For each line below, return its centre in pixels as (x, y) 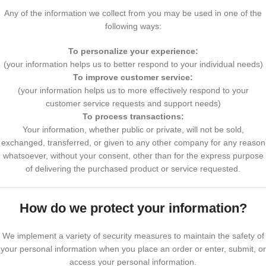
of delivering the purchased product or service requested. (133, 169)
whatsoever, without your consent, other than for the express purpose (133, 156)
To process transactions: (133, 116)
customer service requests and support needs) (133, 103)
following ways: (133, 26)
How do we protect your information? (133, 208)
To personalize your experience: (133, 51)
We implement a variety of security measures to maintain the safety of (133, 236)
